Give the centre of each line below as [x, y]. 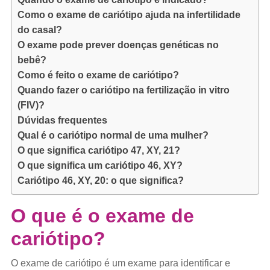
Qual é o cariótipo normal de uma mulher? [113, 135]
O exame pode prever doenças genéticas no [118, 45]
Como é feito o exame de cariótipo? [98, 75]
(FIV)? [31, 105]
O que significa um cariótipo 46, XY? [100, 165]
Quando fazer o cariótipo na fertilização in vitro [123, 90]
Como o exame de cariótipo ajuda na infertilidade [129, 14]
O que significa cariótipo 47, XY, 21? [99, 150]
